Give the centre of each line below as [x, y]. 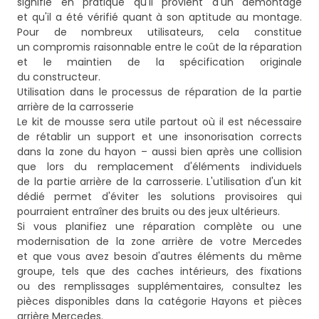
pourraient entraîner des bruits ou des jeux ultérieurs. [148, 212]
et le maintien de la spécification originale [159, 62]
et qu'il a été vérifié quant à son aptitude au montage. [159, 17]
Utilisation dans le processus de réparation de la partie [159, 92]
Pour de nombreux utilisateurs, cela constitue [159, 32]
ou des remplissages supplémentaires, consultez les [159, 287]
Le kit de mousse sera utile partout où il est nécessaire [159, 122]
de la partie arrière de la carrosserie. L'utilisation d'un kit [159, 182]
